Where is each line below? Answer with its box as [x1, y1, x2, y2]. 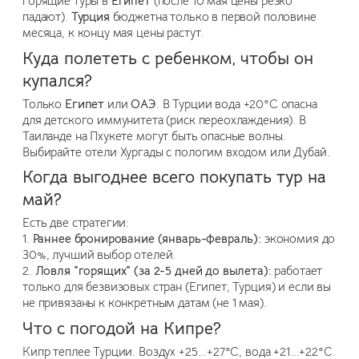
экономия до [261, 232, 336, 247]
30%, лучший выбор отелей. [22, 248, 176, 263]
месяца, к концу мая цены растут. [22, 26, 204, 41]
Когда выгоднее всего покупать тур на [22, 167, 326, 188]
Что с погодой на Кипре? [22, 317, 221, 339]
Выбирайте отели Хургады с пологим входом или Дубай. [22, 144, 330, 159]
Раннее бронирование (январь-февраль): [32, 232, 262, 247]
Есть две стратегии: [22, 216, 130, 231]
